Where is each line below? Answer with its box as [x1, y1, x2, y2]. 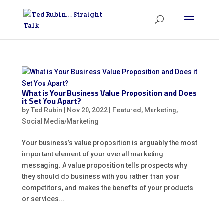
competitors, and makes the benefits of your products [22, 184, 193, 192]
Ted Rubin [30, 106, 62, 114]
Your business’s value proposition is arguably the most [22, 139, 197, 147]
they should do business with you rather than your [22, 173, 180, 180]
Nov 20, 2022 [66, 106, 108, 114]
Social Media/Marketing [22, 117, 99, 125]
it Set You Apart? [22, 93, 81, 108]
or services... [22, 195, 65, 203]
